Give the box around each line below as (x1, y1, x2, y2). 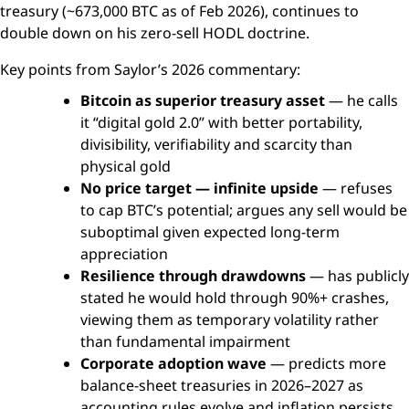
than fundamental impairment (80, 330, 290, 351)
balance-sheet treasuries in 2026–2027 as (80, 374, 363, 395)
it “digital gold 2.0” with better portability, (80, 111, 362, 132)
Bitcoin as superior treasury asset (80, 89, 325, 110)
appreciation (80, 243, 168, 264)
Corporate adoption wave (80, 352, 267, 373)
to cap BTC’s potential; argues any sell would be (80, 199, 407, 220)
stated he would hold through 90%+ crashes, (80, 287, 389, 308)
